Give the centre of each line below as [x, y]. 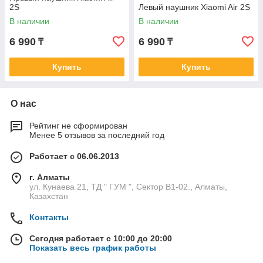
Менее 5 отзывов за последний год [97, 135]
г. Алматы [50, 177]
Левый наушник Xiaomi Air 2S [194, 7]
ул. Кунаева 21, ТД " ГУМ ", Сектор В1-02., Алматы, [128, 187]
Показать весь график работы [93, 248]
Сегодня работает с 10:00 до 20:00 [101, 238]
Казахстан [49, 196]
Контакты [49, 217]
